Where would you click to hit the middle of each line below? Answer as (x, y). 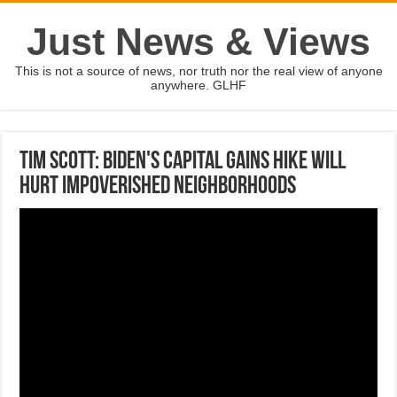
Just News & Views (198, 42)
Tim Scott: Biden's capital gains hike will (183, 162)
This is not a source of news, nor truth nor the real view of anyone (198, 71)
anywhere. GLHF (198, 85)
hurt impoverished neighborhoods (158, 187)
